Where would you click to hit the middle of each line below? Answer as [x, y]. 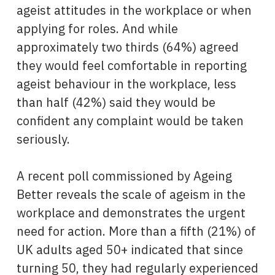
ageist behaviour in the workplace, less [126, 83]
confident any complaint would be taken [130, 120]
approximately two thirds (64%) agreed [127, 47]
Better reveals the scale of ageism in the [131, 194]
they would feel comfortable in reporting [131, 65]
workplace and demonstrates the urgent [131, 212]
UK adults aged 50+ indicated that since [130, 249]
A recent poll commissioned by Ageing [124, 176]
